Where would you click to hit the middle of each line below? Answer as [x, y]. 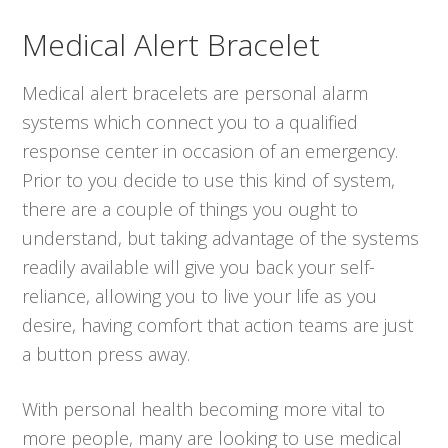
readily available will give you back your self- [199, 266]
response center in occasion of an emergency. [210, 150]
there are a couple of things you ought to [190, 208]
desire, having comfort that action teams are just [218, 324]
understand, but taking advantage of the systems [221, 237]
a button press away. [106, 353]
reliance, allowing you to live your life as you [200, 295]
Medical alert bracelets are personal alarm [195, 92]
